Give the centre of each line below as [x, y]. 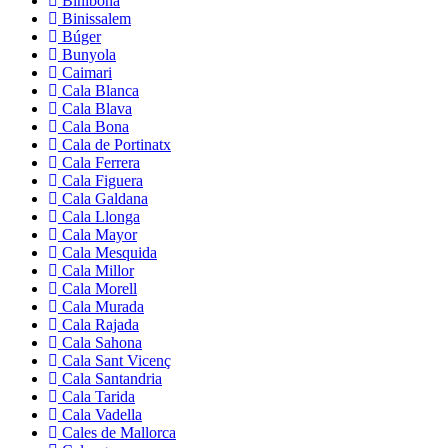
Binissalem [94, 19]
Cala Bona [93, 127]
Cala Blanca [98, 91]
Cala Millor [96, 271]
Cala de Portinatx [114, 145]
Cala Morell [97, 289]
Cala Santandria [110, 379]
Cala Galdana [103, 199]
